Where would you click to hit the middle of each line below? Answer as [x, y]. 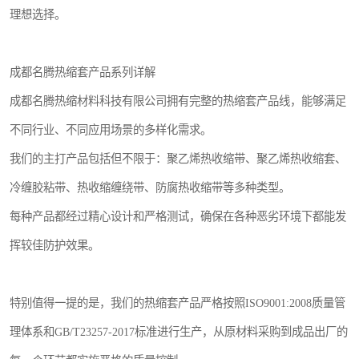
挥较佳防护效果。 [54, 246]
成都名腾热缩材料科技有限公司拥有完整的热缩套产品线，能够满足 [178, 101]
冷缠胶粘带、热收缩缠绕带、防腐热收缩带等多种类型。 [150, 188]
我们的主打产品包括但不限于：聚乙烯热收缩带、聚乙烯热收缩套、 [178, 159]
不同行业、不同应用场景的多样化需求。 [111, 130]
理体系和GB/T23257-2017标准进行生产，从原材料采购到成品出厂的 [179, 332]
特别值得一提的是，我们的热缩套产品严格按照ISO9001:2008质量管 [177, 303]
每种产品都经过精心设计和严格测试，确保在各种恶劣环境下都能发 [178, 217]
